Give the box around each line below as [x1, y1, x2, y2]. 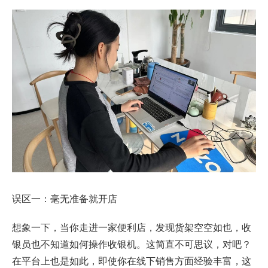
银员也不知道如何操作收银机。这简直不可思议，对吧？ [12, 237, 251, 251]
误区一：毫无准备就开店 [12, 191, 117, 206]
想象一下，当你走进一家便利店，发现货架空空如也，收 [12, 220, 251, 234]
